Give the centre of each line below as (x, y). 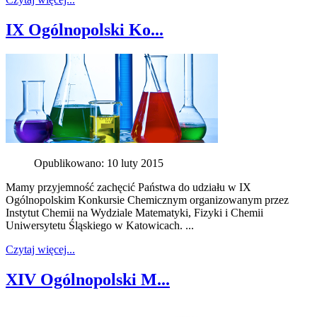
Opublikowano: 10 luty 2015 (99, 163)
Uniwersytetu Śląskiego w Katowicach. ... (100, 225)
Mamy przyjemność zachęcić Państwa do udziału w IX (128, 187)
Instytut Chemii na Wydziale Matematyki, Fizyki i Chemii (134, 212)
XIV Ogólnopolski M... (88, 279)
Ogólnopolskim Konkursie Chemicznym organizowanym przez (147, 200)
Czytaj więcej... (40, 249)
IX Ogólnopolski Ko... (85, 29)
